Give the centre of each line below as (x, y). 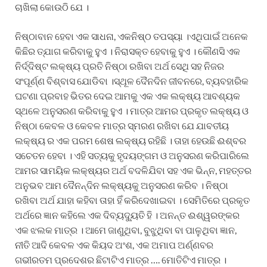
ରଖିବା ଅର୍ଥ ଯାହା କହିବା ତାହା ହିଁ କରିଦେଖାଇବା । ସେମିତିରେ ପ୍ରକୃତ (132, 200)
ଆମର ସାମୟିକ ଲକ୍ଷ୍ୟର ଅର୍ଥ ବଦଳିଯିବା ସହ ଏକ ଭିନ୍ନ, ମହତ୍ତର (133, 170)
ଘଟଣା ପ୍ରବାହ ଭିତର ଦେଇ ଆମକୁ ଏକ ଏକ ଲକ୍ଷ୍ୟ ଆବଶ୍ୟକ (128, 95)
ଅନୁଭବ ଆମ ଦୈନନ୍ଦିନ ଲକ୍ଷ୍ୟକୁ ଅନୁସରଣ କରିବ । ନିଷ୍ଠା (122, 185)
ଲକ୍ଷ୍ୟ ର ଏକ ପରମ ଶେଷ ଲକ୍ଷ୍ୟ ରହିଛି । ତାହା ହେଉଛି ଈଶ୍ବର (131, 140)
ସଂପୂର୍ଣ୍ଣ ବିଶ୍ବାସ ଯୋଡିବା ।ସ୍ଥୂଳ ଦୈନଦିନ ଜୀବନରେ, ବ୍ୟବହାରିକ (132, 80)
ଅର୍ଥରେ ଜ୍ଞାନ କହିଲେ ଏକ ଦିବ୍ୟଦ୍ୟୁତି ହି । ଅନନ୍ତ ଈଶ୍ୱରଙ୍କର (127, 215)
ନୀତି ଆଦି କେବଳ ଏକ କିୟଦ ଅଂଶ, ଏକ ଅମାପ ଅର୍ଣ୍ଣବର (114, 244)
